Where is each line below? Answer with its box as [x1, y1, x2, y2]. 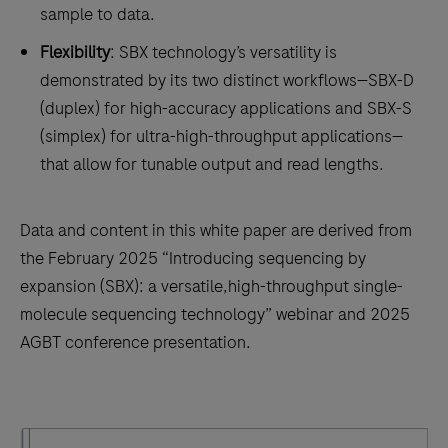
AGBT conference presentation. [20, 330, 251, 354]
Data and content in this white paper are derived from [20, 218, 412, 242]
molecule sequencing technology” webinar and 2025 [20, 302, 410, 326]
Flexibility [40, 40, 110, 64]
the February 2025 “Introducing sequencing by [20, 246, 366, 270]
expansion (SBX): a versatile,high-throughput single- [20, 274, 403, 298]
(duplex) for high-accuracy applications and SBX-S [40, 96, 412, 120]
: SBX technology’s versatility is [110, 40, 337, 64]
